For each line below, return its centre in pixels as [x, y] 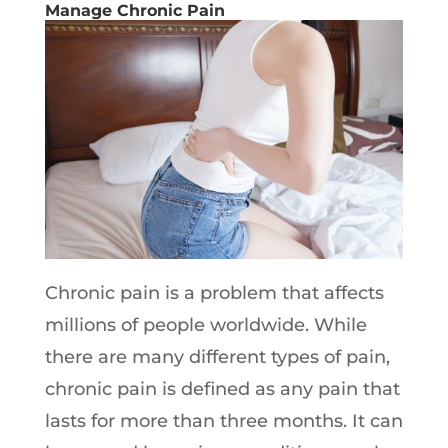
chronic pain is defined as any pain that [222, 388]
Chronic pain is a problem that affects [214, 292]
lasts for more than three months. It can [223, 420]
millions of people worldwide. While [205, 324]
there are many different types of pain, [217, 356]
